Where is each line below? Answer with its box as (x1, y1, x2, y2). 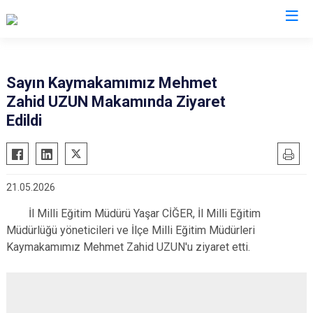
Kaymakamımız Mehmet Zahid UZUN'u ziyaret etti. (6, 240, 250, 254)
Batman (129, 38, 184, 56)
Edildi (6, 112, 42, 129)
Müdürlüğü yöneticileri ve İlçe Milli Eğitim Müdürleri (6, 224, 255, 237)
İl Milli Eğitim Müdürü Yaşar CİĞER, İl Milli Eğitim (6, 207, 261, 220)
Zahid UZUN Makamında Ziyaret (6, 93, 226, 110)
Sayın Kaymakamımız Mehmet (6, 74, 217, 92)
